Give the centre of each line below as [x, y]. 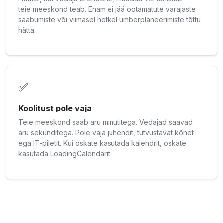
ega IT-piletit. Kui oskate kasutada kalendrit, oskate [102, 143]
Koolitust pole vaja [55, 108]
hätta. [27, 30]
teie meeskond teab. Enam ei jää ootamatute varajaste [107, 9]
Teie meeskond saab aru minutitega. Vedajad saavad [106, 122]
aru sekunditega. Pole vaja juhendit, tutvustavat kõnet [106, 133]
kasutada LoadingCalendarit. [65, 154]
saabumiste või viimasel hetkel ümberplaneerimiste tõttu [110, 20]
